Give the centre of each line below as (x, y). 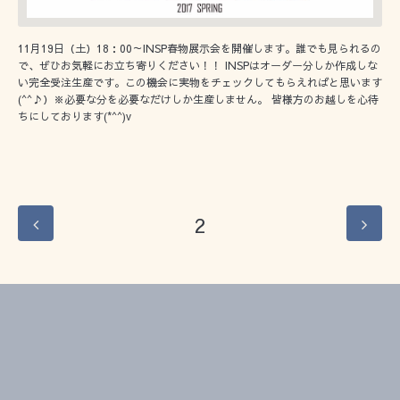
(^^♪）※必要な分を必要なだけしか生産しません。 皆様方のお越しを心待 (198, 100)
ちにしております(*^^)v (75, 117)
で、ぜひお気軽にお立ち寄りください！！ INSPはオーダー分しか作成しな (198, 66)
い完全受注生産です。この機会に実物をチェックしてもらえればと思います (200, 83)
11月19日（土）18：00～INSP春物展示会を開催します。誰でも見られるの (200, 49)
